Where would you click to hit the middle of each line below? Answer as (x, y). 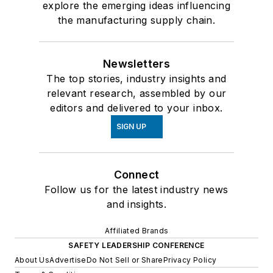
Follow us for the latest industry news (136, 190)
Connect (136, 175)
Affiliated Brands (136, 231)
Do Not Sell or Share (125, 260)
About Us (32, 260)
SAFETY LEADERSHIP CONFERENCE (136, 246)
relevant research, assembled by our (136, 94)
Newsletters (136, 64)
